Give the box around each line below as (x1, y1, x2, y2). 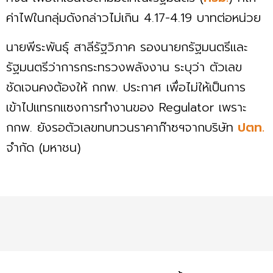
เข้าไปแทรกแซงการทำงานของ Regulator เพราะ (6, 97, 247, 116)
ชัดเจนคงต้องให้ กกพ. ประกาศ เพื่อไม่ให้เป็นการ (6, 77, 246, 96)
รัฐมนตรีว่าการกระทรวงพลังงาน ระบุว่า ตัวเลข (6, 57, 242, 76)
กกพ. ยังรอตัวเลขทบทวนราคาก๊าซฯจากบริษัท (6, 118, 233, 136)
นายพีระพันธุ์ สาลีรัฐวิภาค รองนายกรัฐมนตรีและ (6, 37, 248, 56)
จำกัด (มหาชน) (6, 138, 91, 157)
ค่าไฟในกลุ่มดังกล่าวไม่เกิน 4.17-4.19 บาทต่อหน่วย (6, 8, 266, 27)
